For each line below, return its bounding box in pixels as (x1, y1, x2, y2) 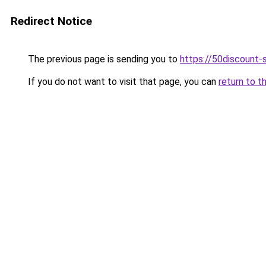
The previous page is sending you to (26, 53, 180, 65)
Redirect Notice (11, 14, 92, 28)
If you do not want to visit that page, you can (26, 76, 218, 87)
